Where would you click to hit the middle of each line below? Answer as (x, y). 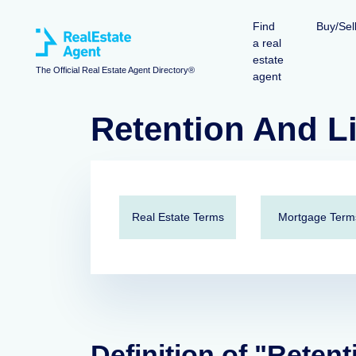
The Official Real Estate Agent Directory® (115, 70)
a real (267, 43)
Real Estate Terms (178, 217)
